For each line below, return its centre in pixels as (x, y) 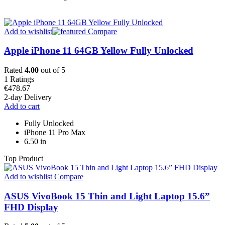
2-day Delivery (28, 97)
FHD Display (31, 207)
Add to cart (22, 106)
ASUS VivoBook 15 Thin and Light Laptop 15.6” (107, 196)
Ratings (22, 79)
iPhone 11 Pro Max (55, 132)
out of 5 (52, 70)
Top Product (24, 158)
